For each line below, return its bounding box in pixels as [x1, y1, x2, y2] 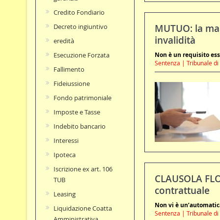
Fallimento [53, 65, 84, 74]
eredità [53, 36, 74, 46]
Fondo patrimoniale [53, 93, 111, 103]
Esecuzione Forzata [53, 51, 110, 60]
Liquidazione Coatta [53, 204, 112, 213]
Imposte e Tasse [53, 108, 100, 117]
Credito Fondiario [53, 8, 105, 17]
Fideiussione [53, 79, 90, 88]
